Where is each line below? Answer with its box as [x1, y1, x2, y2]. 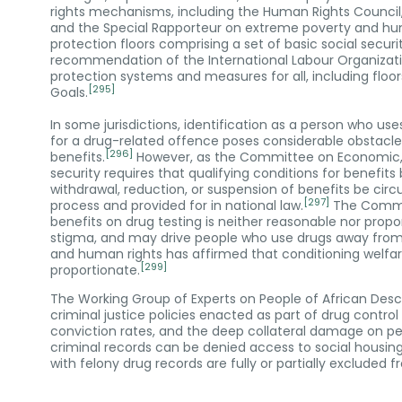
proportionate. [50, 261, 140, 280]
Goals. [50, 83, 88, 102]
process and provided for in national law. [50, 197, 303, 215]
